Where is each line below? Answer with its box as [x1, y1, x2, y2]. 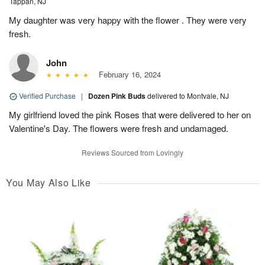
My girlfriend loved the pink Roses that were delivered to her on [9, 108, 251, 121]
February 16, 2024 [93, 68, 161, 80]
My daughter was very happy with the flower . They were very [9, 13, 247, 26]
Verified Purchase [17, 90, 77, 101]
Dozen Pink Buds [88, 90, 147, 101]
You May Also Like [6, 175, 91, 189]
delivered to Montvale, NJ [147, 90, 229, 101]
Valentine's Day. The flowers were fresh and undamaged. [9, 121, 228, 134]
